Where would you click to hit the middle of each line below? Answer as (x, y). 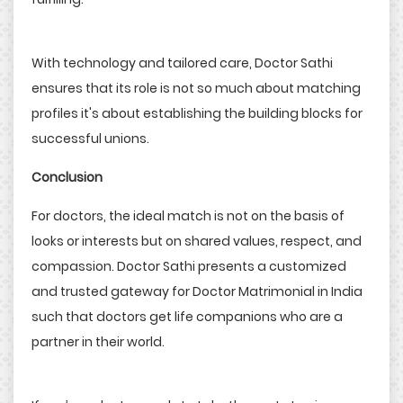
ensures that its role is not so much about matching (196, 89)
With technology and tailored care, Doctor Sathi (182, 63)
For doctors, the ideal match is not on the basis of (188, 216)
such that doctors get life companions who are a (187, 317)
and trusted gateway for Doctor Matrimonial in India (197, 292)
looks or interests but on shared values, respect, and (197, 242)
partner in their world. (98, 342)
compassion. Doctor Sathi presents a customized (189, 267)
